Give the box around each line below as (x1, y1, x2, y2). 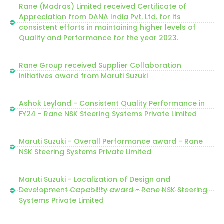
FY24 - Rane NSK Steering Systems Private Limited (18, 109, 197, 119)
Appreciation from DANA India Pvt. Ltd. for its (18, 12, 181, 22)
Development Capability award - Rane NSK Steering (18, 185, 207, 195)
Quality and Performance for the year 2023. (18, 33, 178, 43)
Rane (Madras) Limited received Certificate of (18, 1, 186, 11)
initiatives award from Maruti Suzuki (18, 71, 148, 81)
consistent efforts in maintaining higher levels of (18, 22, 196, 32)
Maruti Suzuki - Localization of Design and (18, 174, 170, 184)
